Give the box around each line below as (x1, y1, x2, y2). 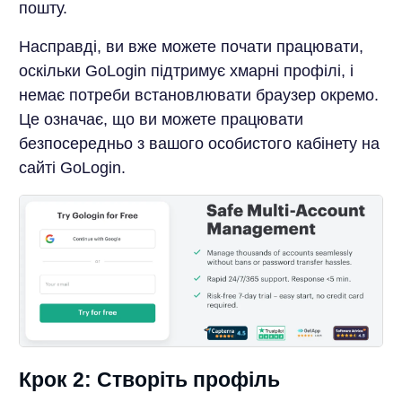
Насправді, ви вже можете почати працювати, (18, 38, 363, 57)
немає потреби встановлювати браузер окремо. (18, 86, 379, 105)
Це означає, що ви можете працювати (18, 110, 303, 129)
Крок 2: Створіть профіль (18, 368, 280, 392)
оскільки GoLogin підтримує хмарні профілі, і (18, 62, 354, 81)
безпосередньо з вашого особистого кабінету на (18, 135, 380, 153)
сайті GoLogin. (18, 159, 126, 178)
